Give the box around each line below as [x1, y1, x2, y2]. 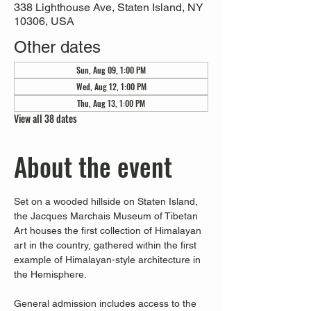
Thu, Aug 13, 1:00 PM [77, 97, 145, 109]
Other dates [14, 37, 101, 56]
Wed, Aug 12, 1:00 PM [76, 81, 146, 92]
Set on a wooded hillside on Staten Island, [14, 196, 201, 207]
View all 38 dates [14, 111, 77, 126]
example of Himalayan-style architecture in [14, 254, 203, 265]
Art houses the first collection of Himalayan [14, 225, 204, 236]
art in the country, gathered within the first [14, 239, 199, 251]
